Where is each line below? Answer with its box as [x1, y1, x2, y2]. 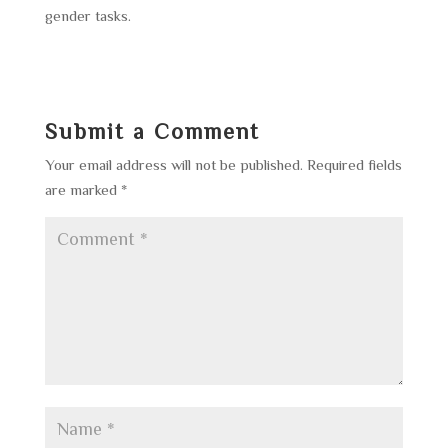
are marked [44, 182, 121, 197]
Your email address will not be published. [44, 157, 303, 172]
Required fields [306, 157, 402, 172]
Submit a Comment [44, 120, 260, 142]
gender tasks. [44, 8, 131, 23]
